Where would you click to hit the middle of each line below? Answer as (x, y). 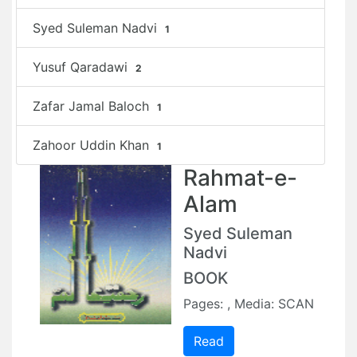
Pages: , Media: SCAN (249, 304)
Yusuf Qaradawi (82, 67)
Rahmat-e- (240, 178)
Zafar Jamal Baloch (93, 106)
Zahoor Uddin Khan (93, 145)
